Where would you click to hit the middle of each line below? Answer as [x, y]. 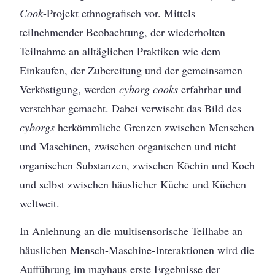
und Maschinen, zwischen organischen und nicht [128, 146]
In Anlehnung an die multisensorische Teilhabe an [131, 231]
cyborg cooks [150, 89]
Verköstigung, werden [70, 89]
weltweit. [40, 203]
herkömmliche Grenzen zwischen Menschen [155, 127]
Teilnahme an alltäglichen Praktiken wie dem [120, 51]
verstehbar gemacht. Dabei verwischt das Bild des [131, 108]
